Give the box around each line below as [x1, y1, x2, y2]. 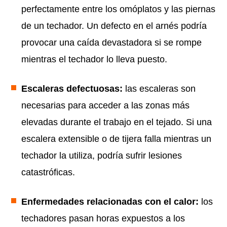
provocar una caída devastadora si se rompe [21, 37, 202, 48]
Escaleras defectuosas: [21, 84, 125, 94]
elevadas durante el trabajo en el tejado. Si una [21, 117, 212, 128]
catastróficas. [21, 167, 75, 178]
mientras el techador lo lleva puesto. [21, 54, 167, 65]
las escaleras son [125, 84, 196, 94]
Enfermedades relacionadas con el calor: [21, 197, 201, 207]
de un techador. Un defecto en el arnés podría [21, 21, 207, 31]
